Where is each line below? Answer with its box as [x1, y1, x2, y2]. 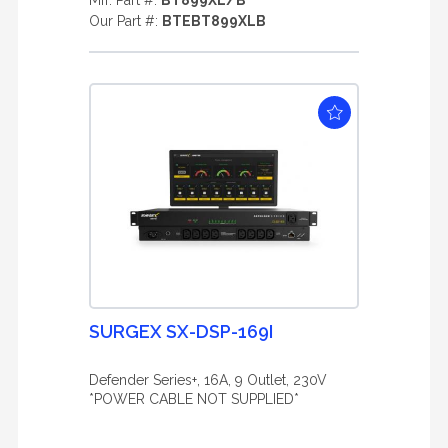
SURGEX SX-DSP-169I [89, 321, 273, 342]
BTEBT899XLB [162, 13, 266, 29]
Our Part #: [89, 13, 162, 29]
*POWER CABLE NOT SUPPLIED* [89, 391, 299, 407]
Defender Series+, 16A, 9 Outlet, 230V [89, 372, 327, 388]
